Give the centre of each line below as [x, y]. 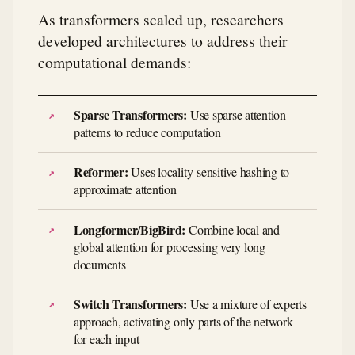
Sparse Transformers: [130, 115]
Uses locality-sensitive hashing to [209, 172]
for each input [106, 338]
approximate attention [125, 189]
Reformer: [101, 172]
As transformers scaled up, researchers [161, 19]
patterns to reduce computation [147, 132]
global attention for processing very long [169, 246]
